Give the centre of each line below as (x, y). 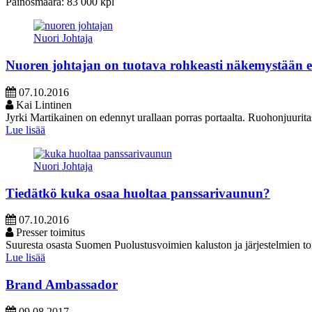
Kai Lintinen (42, 104)
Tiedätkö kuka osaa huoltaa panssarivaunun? (138, 193)
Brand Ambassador (62, 285)
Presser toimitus (49, 233)
